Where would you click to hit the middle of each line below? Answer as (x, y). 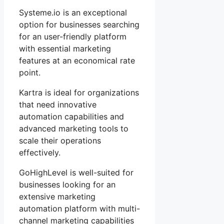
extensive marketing (57, 196)
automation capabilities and (71, 116)
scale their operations (60, 140)
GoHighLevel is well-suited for (76, 172)
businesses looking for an (67, 184)
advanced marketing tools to (74, 128)
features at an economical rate (77, 60)
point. (30, 72)
